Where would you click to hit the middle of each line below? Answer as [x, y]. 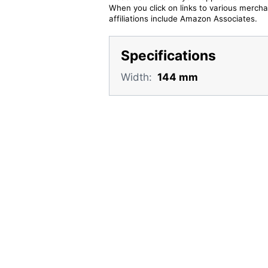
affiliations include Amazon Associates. [183, 18]
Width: [136, 77]
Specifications [168, 56]
